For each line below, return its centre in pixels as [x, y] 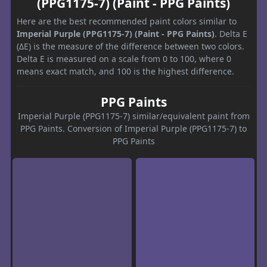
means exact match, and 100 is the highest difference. [125, 72]
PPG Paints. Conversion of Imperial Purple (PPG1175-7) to [133, 129]
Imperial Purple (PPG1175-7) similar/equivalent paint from [133, 116]
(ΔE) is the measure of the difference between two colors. [131, 46]
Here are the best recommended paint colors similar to [127, 21]
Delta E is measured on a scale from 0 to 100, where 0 [124, 59]
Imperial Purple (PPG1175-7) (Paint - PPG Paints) [116, 34]
